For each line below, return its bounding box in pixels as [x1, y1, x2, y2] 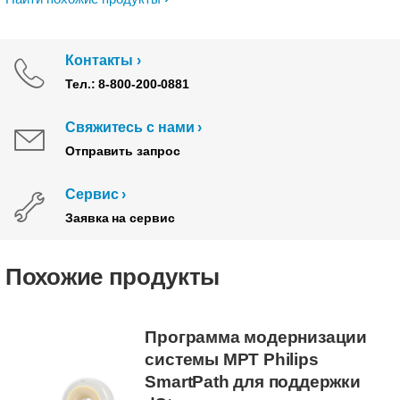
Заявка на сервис [65, 211, 175, 225]
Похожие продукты [5, 263, 221, 290]
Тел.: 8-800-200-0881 [65, 77, 189, 91]
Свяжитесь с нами [65, 120, 195, 135]
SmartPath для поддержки [145, 372, 361, 391]
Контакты [65, 53, 134, 68]
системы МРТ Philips [145, 350, 319, 369]
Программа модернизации [145, 328, 368, 346]
